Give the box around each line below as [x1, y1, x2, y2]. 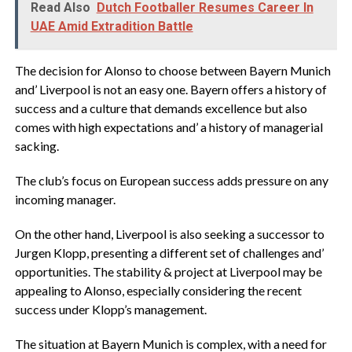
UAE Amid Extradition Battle [30, 18, 193, 34]
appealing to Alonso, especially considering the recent [14, 282, 302, 298]
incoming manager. [14, 191, 115, 207]
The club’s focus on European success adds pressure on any [14, 172, 328, 188]
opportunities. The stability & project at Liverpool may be [14, 263, 322, 279]
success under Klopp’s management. [14, 301, 207, 317]
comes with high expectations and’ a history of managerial [14, 119, 323, 134]
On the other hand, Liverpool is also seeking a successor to [14, 225, 324, 241]
